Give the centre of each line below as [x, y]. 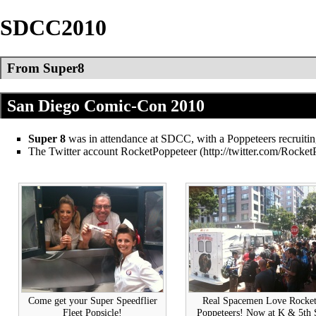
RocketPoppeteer [159, 151]
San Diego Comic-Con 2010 [106, 105]
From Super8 [46, 68]
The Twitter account [74, 151]
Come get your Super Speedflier [92, 300]
